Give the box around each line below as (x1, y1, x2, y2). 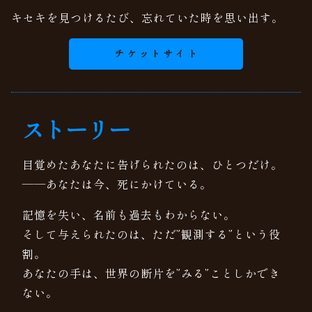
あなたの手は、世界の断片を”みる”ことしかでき (22, 265, 281, 282)
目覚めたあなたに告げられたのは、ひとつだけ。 (22, 156, 283, 173)
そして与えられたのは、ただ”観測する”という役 (22, 226, 281, 243)
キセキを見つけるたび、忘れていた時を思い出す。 (11, 9, 283, 26)
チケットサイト (115, 47, 201, 61)
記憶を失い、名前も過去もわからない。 (22, 206, 235, 224)
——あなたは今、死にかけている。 (22, 175, 212, 193)
